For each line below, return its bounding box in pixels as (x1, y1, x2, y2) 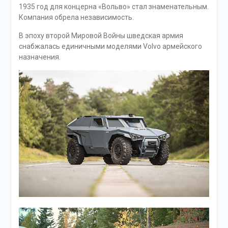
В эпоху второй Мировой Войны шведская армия (18, 31, 183, 40)
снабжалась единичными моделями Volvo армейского (18, 42, 202, 50)
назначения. (18, 52, 61, 61)
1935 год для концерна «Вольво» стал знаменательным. (18, 2, 209, 11)
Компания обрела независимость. (18, 13, 134, 21)
